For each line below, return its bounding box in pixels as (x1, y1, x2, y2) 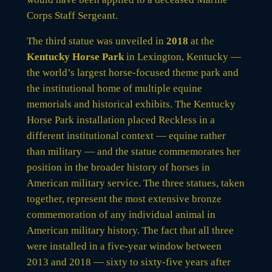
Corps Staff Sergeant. (26, 9, 118, 21)
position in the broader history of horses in (26, 161, 210, 173)
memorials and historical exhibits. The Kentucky (26, 98, 236, 110)
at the (188, 35, 214, 47)
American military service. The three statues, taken (26, 177, 245, 189)
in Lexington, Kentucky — (123, 50, 241, 63)
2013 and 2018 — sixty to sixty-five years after (26, 256, 231, 268)
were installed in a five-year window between (26, 240, 222, 252)
